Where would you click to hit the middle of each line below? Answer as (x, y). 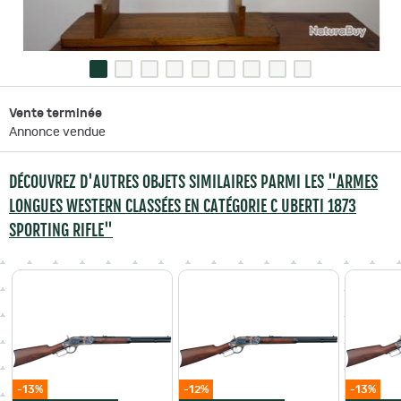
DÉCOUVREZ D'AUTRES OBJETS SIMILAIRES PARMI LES (168, 181)
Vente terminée (55, 113)
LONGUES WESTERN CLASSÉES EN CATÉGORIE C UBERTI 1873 (183, 205)
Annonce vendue (57, 132)
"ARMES (353, 181)
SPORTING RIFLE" (61, 230)
